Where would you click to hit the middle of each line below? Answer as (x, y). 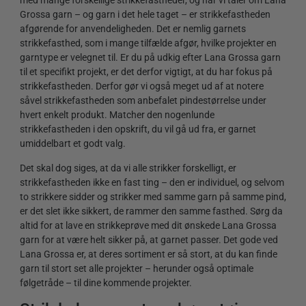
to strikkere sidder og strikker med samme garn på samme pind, (153, 196)
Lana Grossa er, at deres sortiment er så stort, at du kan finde (149, 254)
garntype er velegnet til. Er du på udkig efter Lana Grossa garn (150, 58)
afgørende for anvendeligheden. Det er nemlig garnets (133, 29)
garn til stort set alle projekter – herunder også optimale (137, 268)
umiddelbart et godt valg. (73, 144)
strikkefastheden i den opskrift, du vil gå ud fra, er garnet (138, 129)
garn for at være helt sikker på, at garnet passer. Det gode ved (149, 239)
